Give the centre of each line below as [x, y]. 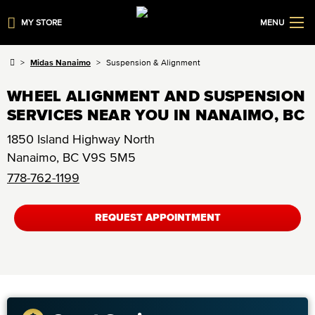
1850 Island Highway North [81, 139]
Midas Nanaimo [60, 62]
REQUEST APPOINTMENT [157, 218]
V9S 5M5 [109, 157]
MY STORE [42, 22]
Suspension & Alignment [153, 62]
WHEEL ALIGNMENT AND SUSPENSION [156, 96]
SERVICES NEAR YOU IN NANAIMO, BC [156, 115]
